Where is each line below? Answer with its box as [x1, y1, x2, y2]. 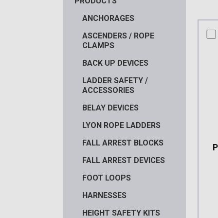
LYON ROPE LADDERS [82, 120, 161, 130]
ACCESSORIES [82, 85, 134, 95]
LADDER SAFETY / [82, 75, 148, 85]
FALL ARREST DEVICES [82, 155, 165, 165]
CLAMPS [82, 40, 114, 50]
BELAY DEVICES [82, 103, 139, 112]
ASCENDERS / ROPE [82, 31, 154, 40]
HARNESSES [82, 190, 127, 200]
